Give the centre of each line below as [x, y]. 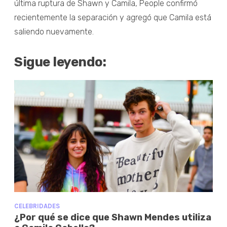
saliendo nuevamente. [54, 31]
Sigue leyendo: [60, 62]
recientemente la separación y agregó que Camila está [113, 17]
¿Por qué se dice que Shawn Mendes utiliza [113, 217]
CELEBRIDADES [37, 206]
